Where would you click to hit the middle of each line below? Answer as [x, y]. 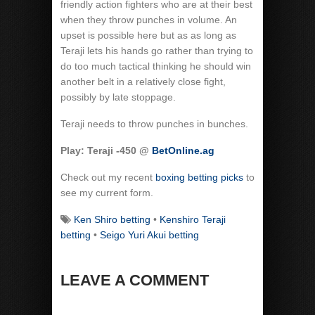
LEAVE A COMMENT [135, 280]
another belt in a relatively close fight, [143, 82]
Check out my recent [108, 177]
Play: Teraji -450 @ [106, 150]
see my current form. [107, 193]
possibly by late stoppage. [118, 97]
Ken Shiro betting [112, 219]
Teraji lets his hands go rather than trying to [157, 51]
